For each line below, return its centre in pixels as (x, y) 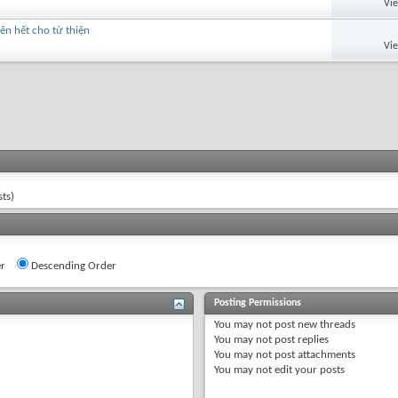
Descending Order (72, 266)
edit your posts (309, 370)
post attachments (314, 354)
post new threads (314, 324)
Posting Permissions (258, 302)
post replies (301, 339)
